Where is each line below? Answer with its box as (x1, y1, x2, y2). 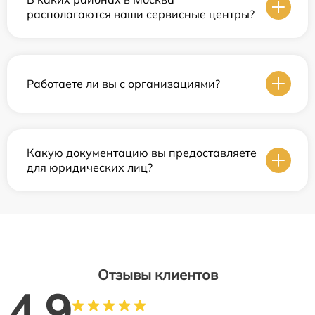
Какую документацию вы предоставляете (27, 146, 257, 160)
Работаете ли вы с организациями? (27, 76, 220, 91)
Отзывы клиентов (97, 266, 218, 284)
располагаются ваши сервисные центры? (27, 7, 255, 22)
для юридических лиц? (27, 160, 153, 175)
